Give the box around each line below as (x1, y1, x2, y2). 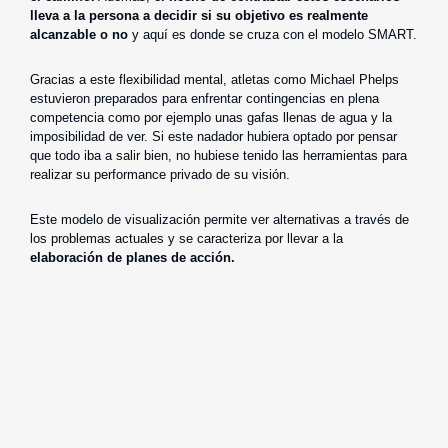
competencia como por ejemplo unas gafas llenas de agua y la (30, 109, 392, 125)
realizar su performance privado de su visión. (30, 166, 290, 182)
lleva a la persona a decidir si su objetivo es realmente (30, 7, 368, 23)
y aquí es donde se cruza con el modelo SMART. (128, 26, 417, 42)
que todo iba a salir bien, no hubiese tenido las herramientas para (30, 147, 407, 163)
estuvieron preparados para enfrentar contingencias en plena (30, 90, 379, 106)
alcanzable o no (30, 26, 128, 42)
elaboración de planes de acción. (30, 249, 239, 265)
